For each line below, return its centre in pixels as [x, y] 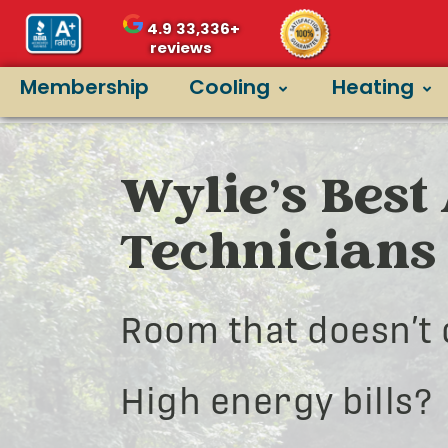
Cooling [229, 87]
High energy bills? [276, 401]
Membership [84, 87]
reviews [181, 48]
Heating [373, 87]
